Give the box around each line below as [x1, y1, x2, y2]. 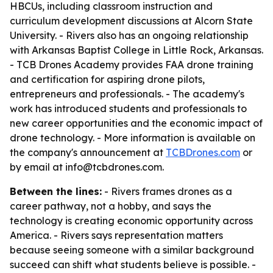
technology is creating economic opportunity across [10, 214, 253, 227]
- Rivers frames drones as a [102, 185, 232, 197]
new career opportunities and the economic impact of [10, 117, 263, 129]
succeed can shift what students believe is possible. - [10, 258, 256, 271]
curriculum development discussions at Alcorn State [10, 15, 253, 27]
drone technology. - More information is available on [10, 132, 255, 144]
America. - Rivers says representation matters [10, 229, 223, 241]
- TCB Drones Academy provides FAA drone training [10, 58, 253, 71]
